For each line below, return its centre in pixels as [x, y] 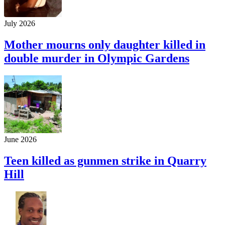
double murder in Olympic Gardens [97, 58]
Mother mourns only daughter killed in [105, 44]
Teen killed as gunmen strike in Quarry [105, 160]
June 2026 [20, 139]
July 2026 [20, 23]
